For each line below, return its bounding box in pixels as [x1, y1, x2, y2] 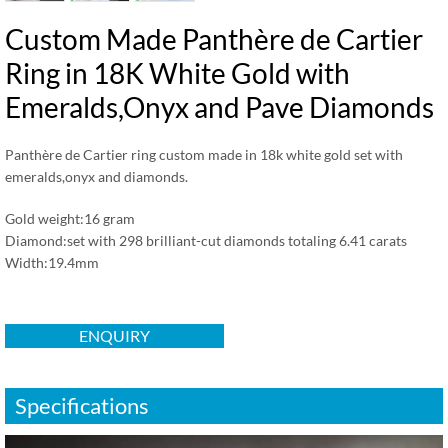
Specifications [15, 392, 149, 419]
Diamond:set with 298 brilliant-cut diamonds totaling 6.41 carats [5, 232, 407, 249]
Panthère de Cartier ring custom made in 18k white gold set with [5, 146, 403, 163]
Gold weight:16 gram [5, 210, 135, 227]
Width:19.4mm [5, 254, 99, 271]
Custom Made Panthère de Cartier [5, 22, 423, 56]
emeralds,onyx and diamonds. [5, 168, 188, 185]
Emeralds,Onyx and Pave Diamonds [5, 90, 434, 124]
